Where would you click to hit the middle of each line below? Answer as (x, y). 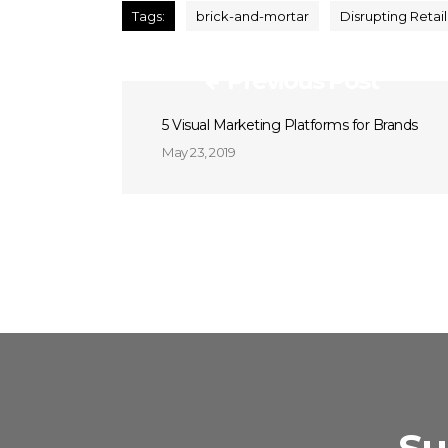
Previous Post (303, 80)
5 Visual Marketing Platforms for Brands (290, 125)
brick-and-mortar (252, 16)
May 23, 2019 (198, 152)
